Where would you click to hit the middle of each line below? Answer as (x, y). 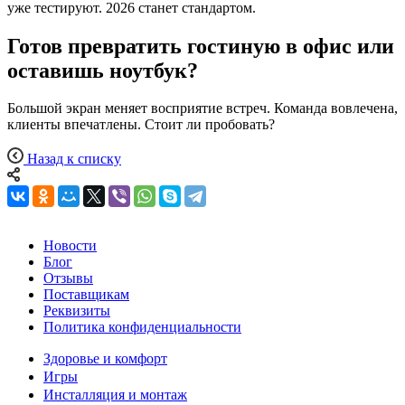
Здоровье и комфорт (105, 359)
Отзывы (68, 278)
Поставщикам (86, 295)
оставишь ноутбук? (103, 70)
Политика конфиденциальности (142, 327)
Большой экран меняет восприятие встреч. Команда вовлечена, (202, 108)
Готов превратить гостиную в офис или (201, 46)
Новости (70, 246)
